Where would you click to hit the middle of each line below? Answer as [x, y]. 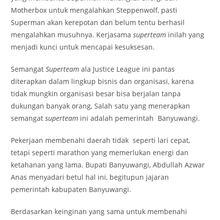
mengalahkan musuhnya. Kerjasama [72, 35]
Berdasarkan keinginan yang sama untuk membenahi [99, 211]
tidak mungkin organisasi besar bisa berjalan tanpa [96, 94]
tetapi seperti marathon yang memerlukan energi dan [100, 152]
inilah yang [185, 35]
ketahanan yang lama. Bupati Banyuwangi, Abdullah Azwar [108, 165]
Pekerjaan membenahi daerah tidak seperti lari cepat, [101, 140]
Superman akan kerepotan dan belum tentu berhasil [98, 22]
